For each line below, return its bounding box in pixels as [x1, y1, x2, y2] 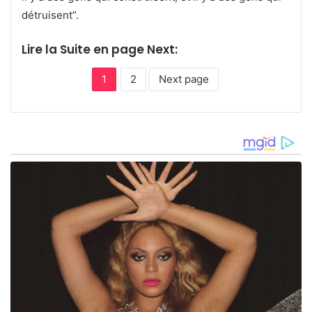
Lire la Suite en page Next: [22, 40, 178, 58]
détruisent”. [22, 8, 79, 22]
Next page [159, 72, 209, 86]
